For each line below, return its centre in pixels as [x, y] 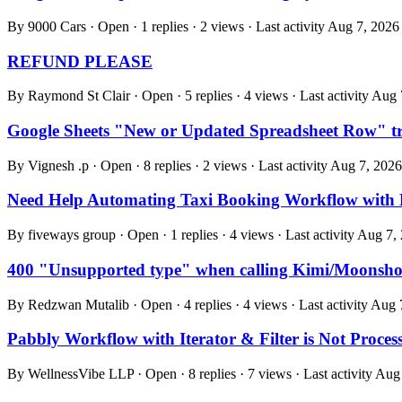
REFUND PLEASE [80, 61]
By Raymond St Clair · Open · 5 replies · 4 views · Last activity [189, 96]
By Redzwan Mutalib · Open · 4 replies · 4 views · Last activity [189, 304]
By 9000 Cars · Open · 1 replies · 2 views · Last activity [167, 26]
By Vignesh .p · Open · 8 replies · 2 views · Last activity [169, 165]
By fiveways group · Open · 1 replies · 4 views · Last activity [182, 235]
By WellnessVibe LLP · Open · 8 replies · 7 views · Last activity [191, 374]
